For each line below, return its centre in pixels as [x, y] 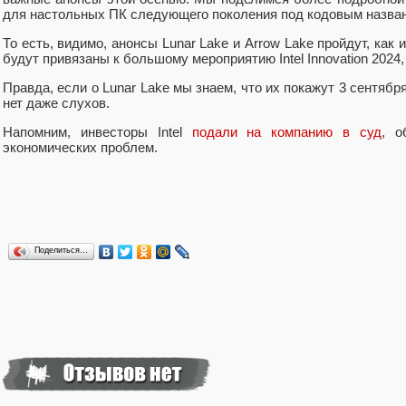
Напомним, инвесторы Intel [97, 132]
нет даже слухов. [58, 103]
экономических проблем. [80, 148]
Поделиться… [61, 251]
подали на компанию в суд [286, 132]
